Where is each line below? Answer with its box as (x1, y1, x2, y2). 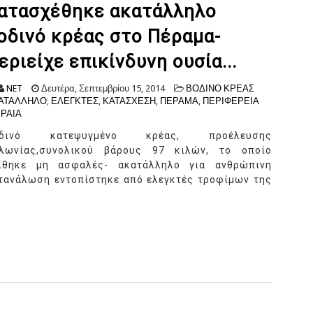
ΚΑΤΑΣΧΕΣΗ (103, 96, 156, 107)
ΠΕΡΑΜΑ (160, 96, 198, 107)
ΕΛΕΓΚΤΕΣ (51, 96, 99, 107)
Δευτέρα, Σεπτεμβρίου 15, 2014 (39, 83, 165, 94)
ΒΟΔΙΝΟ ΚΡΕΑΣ (186, 83, 254, 94)
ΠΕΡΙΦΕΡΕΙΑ (203, 96, 259, 107)
